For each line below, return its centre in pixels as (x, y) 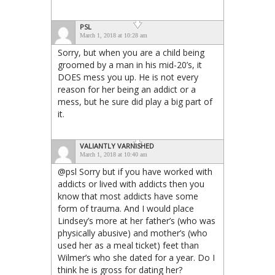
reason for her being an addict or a (127, 89)
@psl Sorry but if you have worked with (135, 171)
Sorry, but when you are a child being (131, 52)
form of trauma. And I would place (126, 208)
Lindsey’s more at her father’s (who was (137, 220)
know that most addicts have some (128, 196)
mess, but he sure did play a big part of (135, 101)
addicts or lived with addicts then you (131, 184)
